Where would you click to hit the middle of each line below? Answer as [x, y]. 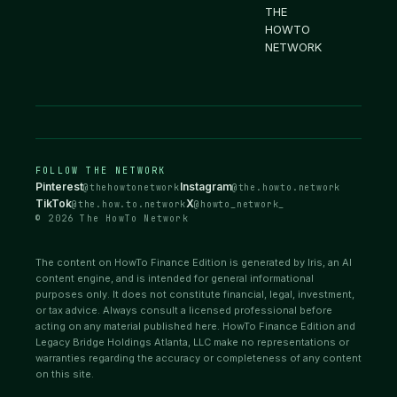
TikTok [54, 203]
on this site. [65, 374]
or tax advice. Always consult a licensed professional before [184, 310]
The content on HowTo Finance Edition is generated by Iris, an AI [194, 262]
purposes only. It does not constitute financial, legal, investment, [195, 294]
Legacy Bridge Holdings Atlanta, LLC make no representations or [192, 342]
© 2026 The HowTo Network [112, 218]
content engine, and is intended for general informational [175, 278]
